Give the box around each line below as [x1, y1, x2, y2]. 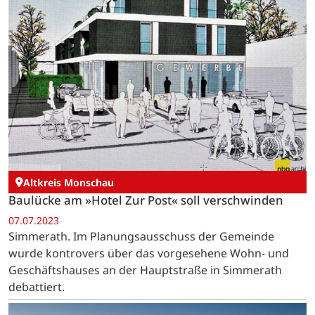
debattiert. [8, 279, 65, 295]
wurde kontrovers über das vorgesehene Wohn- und [8, 245, 289, 262]
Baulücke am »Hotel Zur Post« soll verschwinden [8, 191, 283, 208]
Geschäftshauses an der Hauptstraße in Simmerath [8, 262, 282, 278]
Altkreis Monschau [23, 175, 114, 189]
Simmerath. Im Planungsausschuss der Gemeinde [8, 229, 274, 245]
